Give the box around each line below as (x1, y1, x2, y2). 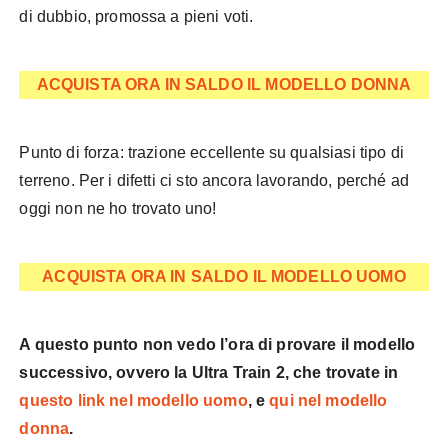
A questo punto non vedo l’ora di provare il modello (19, 336, 416, 354)
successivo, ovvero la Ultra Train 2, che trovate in (19, 364, 399, 382)
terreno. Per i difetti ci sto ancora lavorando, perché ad (19, 172, 410, 190)
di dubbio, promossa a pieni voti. (19, 8, 254, 26)
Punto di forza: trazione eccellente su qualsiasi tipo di (19, 144, 404, 162)
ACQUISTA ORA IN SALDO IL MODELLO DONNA (36, 76, 412, 94)
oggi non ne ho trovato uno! (19, 200, 217, 218)
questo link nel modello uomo (19, 392, 248, 410)
